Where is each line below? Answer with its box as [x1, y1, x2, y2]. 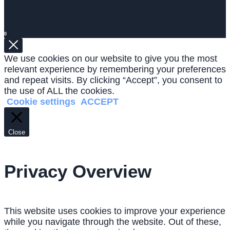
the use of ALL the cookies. [4, 86, 114, 97]
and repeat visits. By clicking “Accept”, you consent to [4, 75, 222, 86]
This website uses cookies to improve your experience [4, 206, 225, 217]
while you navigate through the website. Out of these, [4, 217, 221, 227]
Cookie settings [7, 97, 75, 107]
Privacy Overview [4, 161, 151, 181]
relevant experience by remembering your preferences [4, 64, 226, 75]
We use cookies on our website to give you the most [4, 53, 217, 64]
